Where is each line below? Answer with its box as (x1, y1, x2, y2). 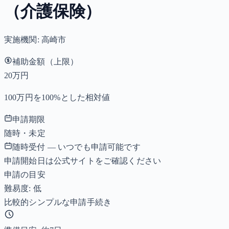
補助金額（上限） (12, 57, 79, 66)
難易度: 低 (4, 184, 41, 193)
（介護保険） (4, 2, 102, 21)
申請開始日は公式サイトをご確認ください (4, 156, 162, 165)
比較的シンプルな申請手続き (4, 197, 112, 207)
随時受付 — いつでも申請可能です (12, 142, 141, 151)
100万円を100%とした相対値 (4, 93, 110, 102)
